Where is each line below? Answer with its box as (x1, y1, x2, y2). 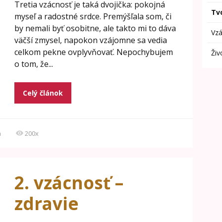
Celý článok (22, 88, 63, 98)
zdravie (14, 192, 79, 215)
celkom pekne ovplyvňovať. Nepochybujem (14, 47, 173, 57)
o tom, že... (14, 58, 53, 69)
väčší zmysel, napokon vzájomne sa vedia (14, 35, 167, 46)
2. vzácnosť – (14, 171, 123, 194)
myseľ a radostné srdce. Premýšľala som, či (14, 11, 171, 22)
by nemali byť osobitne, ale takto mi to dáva (14, 23, 176, 34)
